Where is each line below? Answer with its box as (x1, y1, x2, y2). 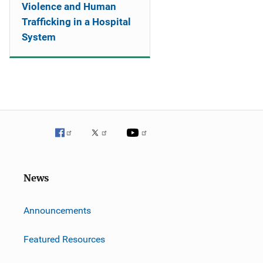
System (22, 31, 56, 43)
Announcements (23, 204, 91, 216)
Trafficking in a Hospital (22, 16, 131, 28)
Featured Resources (23, 233, 105, 245)
